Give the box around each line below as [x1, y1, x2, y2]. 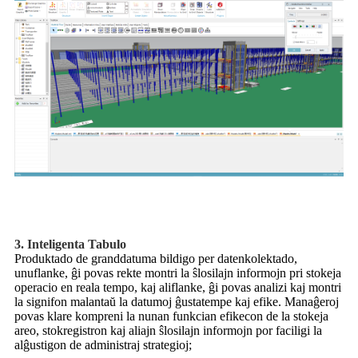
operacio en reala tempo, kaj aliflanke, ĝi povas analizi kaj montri [14, 280, 341, 295]
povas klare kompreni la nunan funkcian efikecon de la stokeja [14, 309, 328, 324]
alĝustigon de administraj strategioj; [14, 338, 192, 352]
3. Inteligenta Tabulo [14, 237, 126, 252]
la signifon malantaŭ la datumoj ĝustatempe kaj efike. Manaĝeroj [14, 295, 339, 309]
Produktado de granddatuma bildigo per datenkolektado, [14, 252, 297, 266]
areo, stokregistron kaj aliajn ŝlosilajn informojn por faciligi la [14, 324, 322, 338]
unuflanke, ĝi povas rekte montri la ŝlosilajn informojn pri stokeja [14, 266, 341, 280]
